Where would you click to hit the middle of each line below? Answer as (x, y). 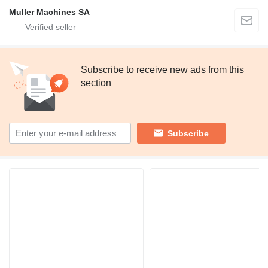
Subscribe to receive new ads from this (162, 70)
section (96, 83)
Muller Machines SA (49, 12)
